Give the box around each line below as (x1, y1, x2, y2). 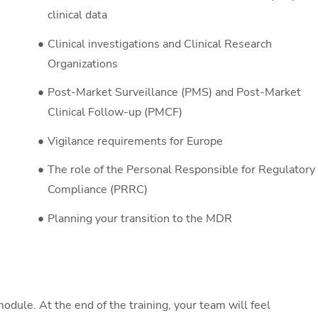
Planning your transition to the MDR (48, 210, 233, 226)
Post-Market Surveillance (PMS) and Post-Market (48, 84, 302, 101)
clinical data (48, 7, 108, 23)
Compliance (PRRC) (48, 182, 148, 198)
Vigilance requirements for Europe (48, 133, 224, 149)
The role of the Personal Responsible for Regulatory (48, 162, 316, 178)
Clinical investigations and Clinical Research (48, 35, 273, 52)
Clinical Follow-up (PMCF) (48, 104, 183, 121)
